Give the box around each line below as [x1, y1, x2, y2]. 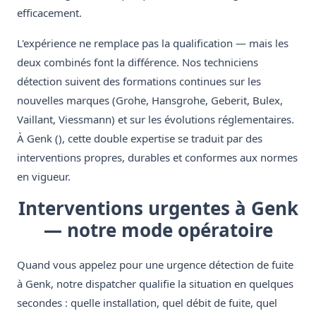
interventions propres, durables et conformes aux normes [17, 150, 298, 165]
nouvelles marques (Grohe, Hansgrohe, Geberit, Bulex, [17, 93, 283, 108]
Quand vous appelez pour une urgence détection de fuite [17, 257, 293, 272]
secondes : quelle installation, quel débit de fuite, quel [17, 296, 277, 310]
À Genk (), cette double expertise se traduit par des [17, 131, 262, 146]
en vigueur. [17, 169, 71, 184]
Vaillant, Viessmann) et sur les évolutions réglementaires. [17, 112, 294, 127]
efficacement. [17, 6, 82, 20]
